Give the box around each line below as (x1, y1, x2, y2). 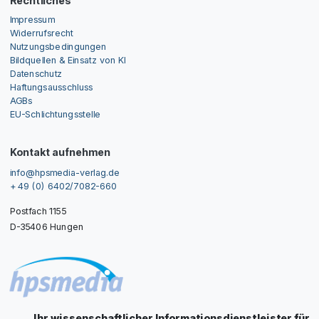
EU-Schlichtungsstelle (9, 108, 101, 120)
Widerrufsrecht (9, 27, 73, 38)
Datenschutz (9, 68, 63, 79)
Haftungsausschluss (9, 81, 93, 93)
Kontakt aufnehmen (9, 145, 110, 159)
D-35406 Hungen (9, 221, 83, 232)
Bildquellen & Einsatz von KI (9, 54, 126, 66)
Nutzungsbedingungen (9, 41, 107, 52)
